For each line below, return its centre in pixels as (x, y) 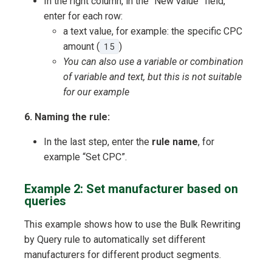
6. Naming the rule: (67, 117)
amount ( (81, 47)
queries (45, 201)
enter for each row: (83, 16)
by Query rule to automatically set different (115, 240)
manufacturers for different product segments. (123, 255)
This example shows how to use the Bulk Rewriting (132, 225)
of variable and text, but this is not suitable (152, 77)
